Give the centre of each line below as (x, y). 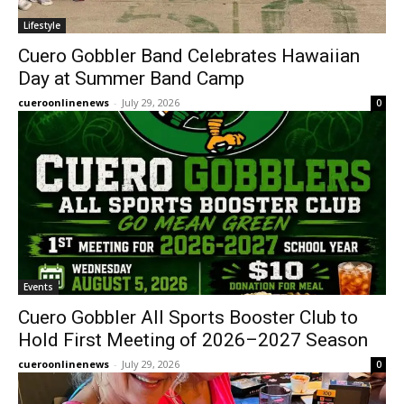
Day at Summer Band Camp (131, 78)
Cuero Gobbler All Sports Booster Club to (188, 317)
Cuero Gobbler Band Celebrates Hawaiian (189, 56)
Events (38, 287)
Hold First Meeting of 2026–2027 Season (193, 340)
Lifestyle (42, 25)
